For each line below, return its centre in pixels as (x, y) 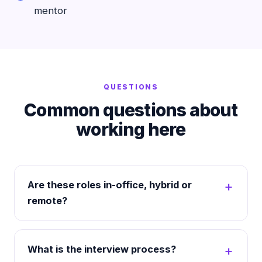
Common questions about (131, 110)
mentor (51, 11)
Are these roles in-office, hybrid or (110, 185)
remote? (47, 201)
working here (131, 129)
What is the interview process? (102, 249)
